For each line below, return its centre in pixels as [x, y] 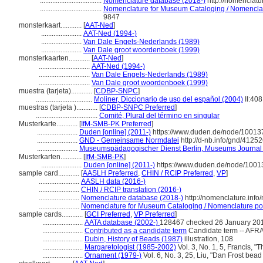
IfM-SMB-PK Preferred [116, 124]
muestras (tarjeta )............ [59, 107]
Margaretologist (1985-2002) [130, 247]
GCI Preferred [108, 214]
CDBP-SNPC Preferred [138, 107]
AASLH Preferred [110, 173]
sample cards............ [52, 214]
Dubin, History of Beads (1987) [134, 239]
